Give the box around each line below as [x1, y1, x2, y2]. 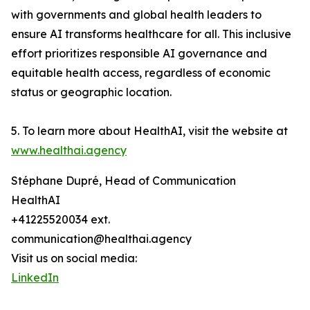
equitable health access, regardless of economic [11, 66, 271, 80]
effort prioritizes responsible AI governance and [11, 46, 267, 61]
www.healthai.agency [11, 143, 127, 158]
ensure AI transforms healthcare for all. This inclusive [11, 27, 291, 42]
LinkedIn [11, 271, 59, 285]
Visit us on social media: [11, 251, 137, 266]
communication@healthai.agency [11, 232, 192, 246]
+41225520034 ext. [11, 212, 110, 227]
